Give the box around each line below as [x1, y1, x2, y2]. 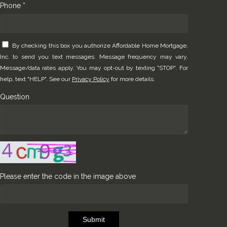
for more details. [109, 75, 155, 83]
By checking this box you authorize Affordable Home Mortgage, [12, 42, 188, 50]
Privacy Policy [71, 75, 109, 83]
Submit [83, 215, 105, 224]
